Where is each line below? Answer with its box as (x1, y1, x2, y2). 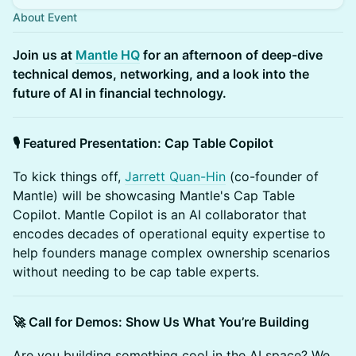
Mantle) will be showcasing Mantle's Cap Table (13, 188, 295, 203)
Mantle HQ (75, 47, 140, 63)
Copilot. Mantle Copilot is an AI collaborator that (13, 207, 307, 222)
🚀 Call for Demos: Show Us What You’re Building (13, 314, 309, 330)
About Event (13, 10, 77, 24)
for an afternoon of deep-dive (140, 47, 323, 63)
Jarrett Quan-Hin (125, 168, 226, 184)
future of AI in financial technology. (13, 85, 226, 101)
